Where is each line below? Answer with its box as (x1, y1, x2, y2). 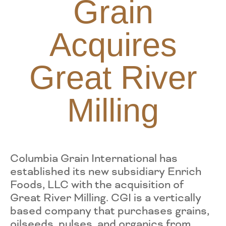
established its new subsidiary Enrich (10, 164, 201, 179)
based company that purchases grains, (10, 204, 209, 218)
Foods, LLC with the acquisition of (10, 178, 184, 192)
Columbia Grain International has (10, 151, 178, 165)
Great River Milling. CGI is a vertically (10, 191, 201, 205)
